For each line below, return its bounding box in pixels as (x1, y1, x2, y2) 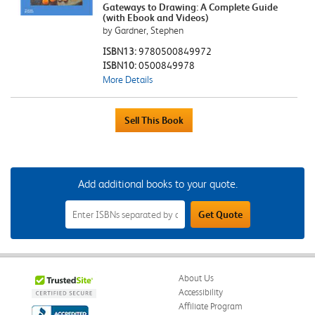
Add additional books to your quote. (77, 176, 238, 191)
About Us (179, 272, 214, 283)
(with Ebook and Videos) (102, 11, 209, 23)
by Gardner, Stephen (102, 24, 184, 36)
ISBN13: (102, 45, 139, 57)
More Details (102, 73, 153, 85)
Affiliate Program (179, 300, 243, 311)
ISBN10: (102, 59, 139, 71)
